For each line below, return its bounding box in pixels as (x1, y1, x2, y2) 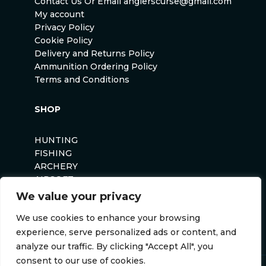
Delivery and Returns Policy (34, 47, 154, 59)
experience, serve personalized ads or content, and (16, 227, 236, 237)
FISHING (34, 147, 72, 159)
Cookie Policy (34, 34, 93, 46)
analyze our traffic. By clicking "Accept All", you (16, 241, 213, 252)
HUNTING (34, 134, 78, 145)
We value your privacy (16, 190, 141, 203)
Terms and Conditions (34, 74, 129, 85)
